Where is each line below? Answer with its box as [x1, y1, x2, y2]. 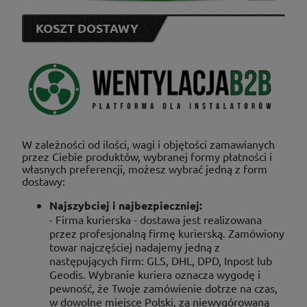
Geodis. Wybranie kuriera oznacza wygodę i [49, 267, 260, 281]
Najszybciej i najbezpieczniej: [49, 197, 202, 212]
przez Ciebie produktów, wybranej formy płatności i [22, 149, 272, 163]
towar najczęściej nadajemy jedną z [49, 239, 220, 254]
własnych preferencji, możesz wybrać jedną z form [22, 161, 267, 175]
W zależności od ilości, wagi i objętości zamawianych [22, 136, 275, 151]
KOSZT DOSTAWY [36, 20, 138, 36]
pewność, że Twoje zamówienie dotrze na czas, [49, 280, 278, 295]
